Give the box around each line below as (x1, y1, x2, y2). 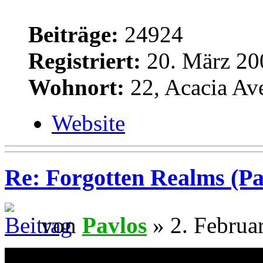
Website (52, 110, 125, 136)
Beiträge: (28, 22, 119, 48)
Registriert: (28, 48, 141, 74)
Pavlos (82, 212, 147, 238)
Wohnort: (28, 75, 124, 100)
